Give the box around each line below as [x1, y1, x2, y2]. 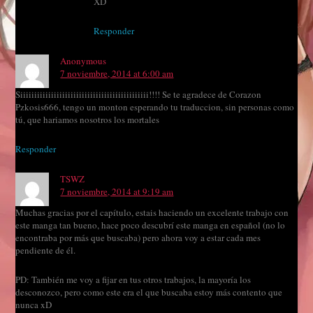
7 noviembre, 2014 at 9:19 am [60, 185, 174, 198]
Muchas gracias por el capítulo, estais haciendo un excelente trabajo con [15, 206, 289, 219]
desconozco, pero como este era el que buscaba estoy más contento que [15, 286, 283, 299]
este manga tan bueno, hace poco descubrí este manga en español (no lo [15, 219, 286, 232]
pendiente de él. [15, 244, 76, 257]
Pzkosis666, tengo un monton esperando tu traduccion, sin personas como [15, 101, 295, 114]
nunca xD [15, 298, 52, 312]
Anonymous [60, 54, 107, 68]
